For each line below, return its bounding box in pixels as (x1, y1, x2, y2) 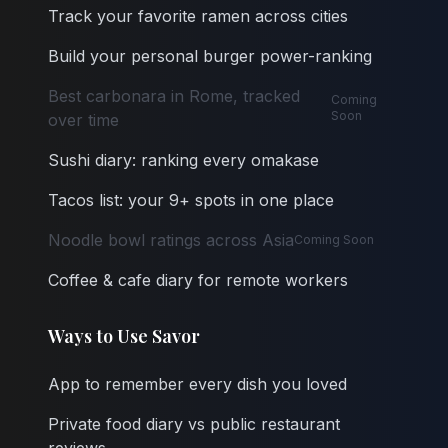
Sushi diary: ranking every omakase (48, 150, 319, 171)
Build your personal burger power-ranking (48, 46, 372, 67)
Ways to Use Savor (48, 324, 200, 349)
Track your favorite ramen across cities (48, 6, 348, 27)
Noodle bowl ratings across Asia (48, 230, 294, 251)
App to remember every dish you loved (48, 374, 347, 395)
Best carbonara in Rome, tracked (48, 86, 300, 107)
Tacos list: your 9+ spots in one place (48, 190, 334, 211)
